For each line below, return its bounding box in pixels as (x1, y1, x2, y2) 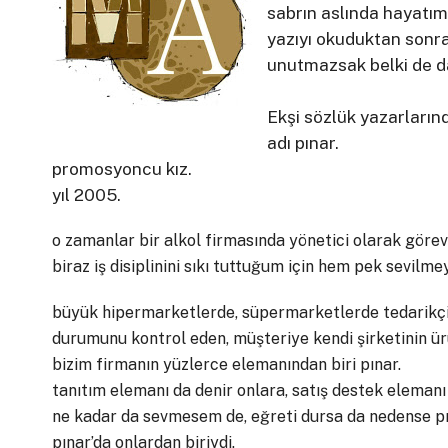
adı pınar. (267, 133, 339, 153)
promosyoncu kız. (52, 159, 192, 179)
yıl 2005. (52, 185, 121, 205)
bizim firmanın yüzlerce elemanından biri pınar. (52, 355, 401, 374)
